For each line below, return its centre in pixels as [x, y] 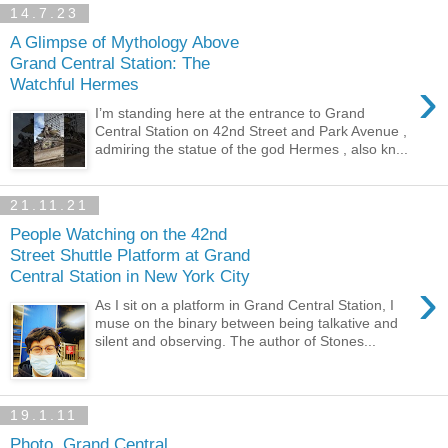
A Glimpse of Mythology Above [124, 42]
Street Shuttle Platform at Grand [130, 255]
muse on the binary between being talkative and [247, 322]
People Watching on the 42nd [118, 234]
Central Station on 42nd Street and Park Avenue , [251, 130]
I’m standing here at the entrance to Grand [230, 112]
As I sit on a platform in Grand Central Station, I [245, 304]
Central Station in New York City [130, 276]
